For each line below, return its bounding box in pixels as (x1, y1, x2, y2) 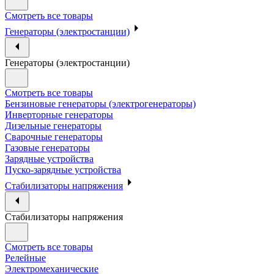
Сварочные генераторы (5, 131, 103, 142)
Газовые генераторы (5, 142, 90, 153)
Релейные (5, 252, 46, 263)
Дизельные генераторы (5, 120, 102, 131)
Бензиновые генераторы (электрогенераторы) (5, 98, 196, 109)
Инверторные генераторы (5, 109, 113, 120)
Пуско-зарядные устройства (5, 164, 121, 175)
